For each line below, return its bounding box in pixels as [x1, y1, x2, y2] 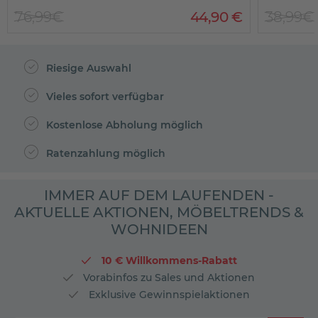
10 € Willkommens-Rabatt [98, 254, 237, 267]
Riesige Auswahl [43, 62, 131, 75]
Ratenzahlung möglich [43, 147, 165, 160]
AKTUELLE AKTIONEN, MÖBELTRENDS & [14, 204, 304, 221]
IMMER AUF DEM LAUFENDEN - [44, 187, 274, 204]
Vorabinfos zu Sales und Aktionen [80, 271, 255, 284]
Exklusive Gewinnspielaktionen [85, 288, 250, 301]
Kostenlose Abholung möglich [43, 119, 203, 131]
